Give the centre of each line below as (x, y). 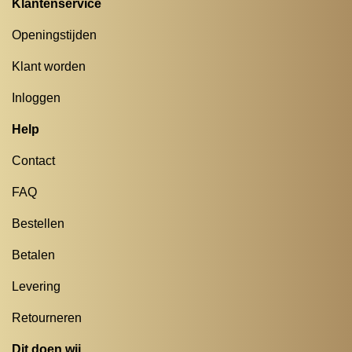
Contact (33, 160)
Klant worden (49, 66)
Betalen (33, 255)
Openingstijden (54, 35)
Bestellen (38, 223)
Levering (36, 286)
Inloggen (36, 97)
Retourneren (47, 317)
